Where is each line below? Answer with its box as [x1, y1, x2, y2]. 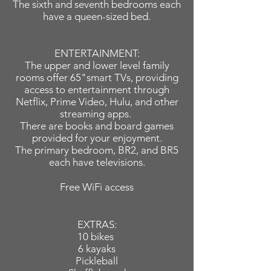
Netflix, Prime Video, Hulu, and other [15, 96, 178, 108]
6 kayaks [78, 243, 116, 255]
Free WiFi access [57, 181, 136, 193]
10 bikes [77, 230, 116, 243]
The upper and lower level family [24, 59, 169, 71]
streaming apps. [60, 108, 134, 120]
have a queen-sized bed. [43, 10, 151, 22]
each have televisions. [48, 156, 145, 168]
